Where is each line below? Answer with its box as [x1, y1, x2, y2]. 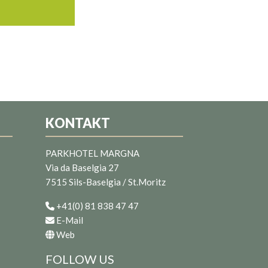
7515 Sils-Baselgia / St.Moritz [45, 176, 166, 188]
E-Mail [56, 215, 83, 226]
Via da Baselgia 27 [45, 162, 119, 173]
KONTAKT [45, 115, 110, 132]
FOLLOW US [45, 252, 114, 267]
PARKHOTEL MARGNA [45, 148, 139, 159]
